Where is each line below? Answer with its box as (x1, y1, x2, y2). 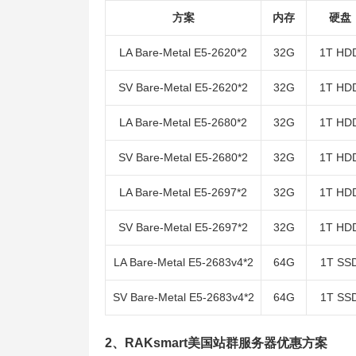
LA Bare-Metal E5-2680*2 (119, 116, 247, 129)
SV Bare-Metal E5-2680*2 (118, 151, 248, 164)
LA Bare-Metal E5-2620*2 (119, 46, 247, 59)
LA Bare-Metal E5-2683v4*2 (113, 256, 253, 269)
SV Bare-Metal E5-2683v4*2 (112, 291, 254, 304)
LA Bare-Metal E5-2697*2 (119, 186, 247, 199)
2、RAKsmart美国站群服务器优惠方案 (105, 336, 327, 350)
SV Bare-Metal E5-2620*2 (118, 81, 248, 94)
